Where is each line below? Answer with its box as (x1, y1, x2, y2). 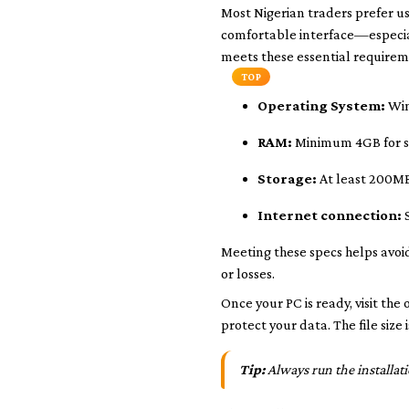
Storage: (257, 171, 317, 186)
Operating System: (257, 98, 385, 113)
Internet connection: (257, 207, 402, 223)
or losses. (221, 266, 275, 281)
